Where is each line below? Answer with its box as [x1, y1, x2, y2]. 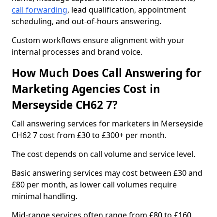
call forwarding [12, 4, 67, 15]
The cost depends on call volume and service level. [12, 149, 195, 159]
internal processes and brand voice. [12, 46, 142, 57]
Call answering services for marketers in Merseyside [12, 118, 203, 129]
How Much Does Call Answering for [12, 65, 201, 80]
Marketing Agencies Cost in [12, 81, 160, 96]
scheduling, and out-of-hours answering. [12, 16, 161, 27]
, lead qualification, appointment [67, 4, 186, 15]
